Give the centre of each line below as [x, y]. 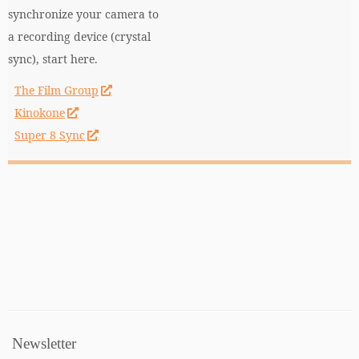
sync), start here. [53, 59]
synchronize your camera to [83, 14]
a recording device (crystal [79, 36]
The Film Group [56, 90]
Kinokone [40, 113]
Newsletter [44, 343]
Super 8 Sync [50, 135]
